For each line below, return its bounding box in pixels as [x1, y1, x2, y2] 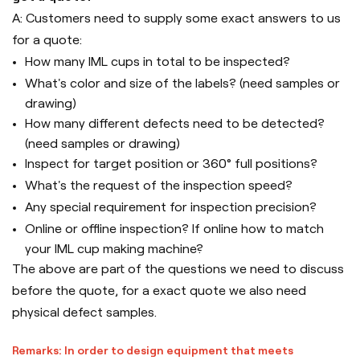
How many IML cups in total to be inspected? [25, 55, 290, 69]
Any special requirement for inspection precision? [25, 200, 320, 215]
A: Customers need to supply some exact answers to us [12, 11, 341, 26]
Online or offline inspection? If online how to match [25, 222, 324, 236]
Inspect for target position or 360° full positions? [25, 157, 317, 171]
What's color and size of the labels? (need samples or [25, 76, 340, 91]
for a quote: [12, 33, 82, 47]
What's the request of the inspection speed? [25, 178, 292, 193]
